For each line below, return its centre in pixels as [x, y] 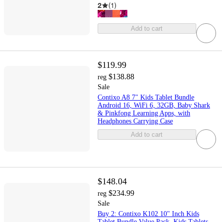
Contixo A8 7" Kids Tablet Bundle [146, 97]
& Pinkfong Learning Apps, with [144, 113]
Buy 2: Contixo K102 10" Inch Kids [148, 214]
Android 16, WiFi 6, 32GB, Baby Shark [154, 105]
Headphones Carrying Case [135, 121]
